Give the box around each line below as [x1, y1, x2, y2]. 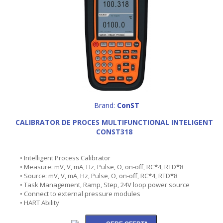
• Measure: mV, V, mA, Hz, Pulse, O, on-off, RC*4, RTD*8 [20, 162, 183, 171]
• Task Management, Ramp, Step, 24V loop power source [20, 180, 190, 189]
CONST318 [96, 126, 132, 136]
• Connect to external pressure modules [20, 189, 140, 198]
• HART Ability [20, 198, 59, 207]
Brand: [94, 100, 117, 110]
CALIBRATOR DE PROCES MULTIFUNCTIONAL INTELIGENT [15, 117, 213, 127]
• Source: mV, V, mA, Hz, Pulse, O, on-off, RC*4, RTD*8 [20, 171, 177, 180]
